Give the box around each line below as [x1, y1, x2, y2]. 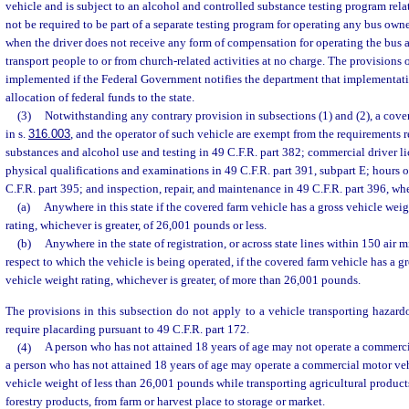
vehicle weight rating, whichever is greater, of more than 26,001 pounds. [5, 273, 361, 288]
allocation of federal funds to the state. [5, 90, 194, 105]
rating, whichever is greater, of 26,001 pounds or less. [5, 218, 267, 233]
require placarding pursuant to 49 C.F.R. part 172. [5, 321, 249, 336]
